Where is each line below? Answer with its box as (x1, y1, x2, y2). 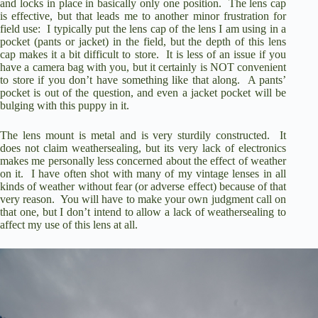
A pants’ (247, 73, 287, 86)
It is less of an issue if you (165, 48, 287, 60)
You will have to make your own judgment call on (60, 192, 287, 205)
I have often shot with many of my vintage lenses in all (31, 167, 287, 180)
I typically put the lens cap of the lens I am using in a (47, 22, 287, 35)
